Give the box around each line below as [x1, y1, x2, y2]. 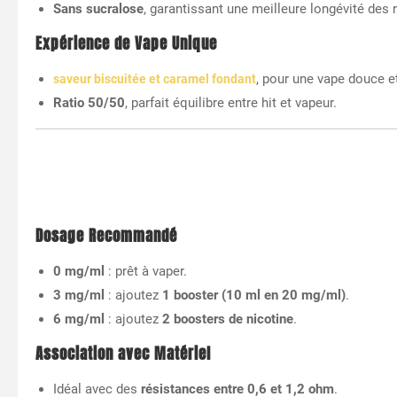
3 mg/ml [53, 286, 105, 303]
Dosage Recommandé [35, 224, 177, 247]
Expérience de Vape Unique [35, 32, 217, 55]
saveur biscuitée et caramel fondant [53, 71, 256, 86]
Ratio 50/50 [53, 94, 125, 111]
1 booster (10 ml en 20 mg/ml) [162, 286, 346, 303]
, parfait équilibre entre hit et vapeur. [125, 94, 337, 111]
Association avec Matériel [35, 342, 211, 365]
